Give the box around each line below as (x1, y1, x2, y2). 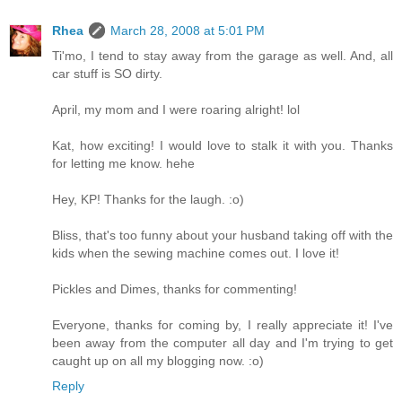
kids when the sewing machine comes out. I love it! (52, 246, 339, 261)
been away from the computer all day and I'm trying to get (52, 336, 393, 351)
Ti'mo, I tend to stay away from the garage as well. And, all (52, 48, 393, 64)
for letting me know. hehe (52, 156, 195, 171)
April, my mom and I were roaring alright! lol (52, 102, 300, 118)
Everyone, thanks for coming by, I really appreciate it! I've (52, 318, 393, 333)
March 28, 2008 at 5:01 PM (110, 23, 265, 39)
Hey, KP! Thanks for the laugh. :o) (52, 192, 244, 207)
